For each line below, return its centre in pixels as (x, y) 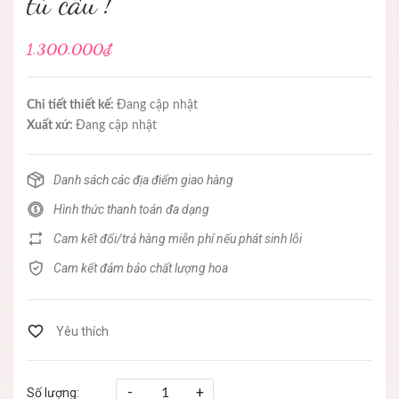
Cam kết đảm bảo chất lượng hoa (141, 269)
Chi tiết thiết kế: (72, 106)
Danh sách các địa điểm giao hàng (143, 180)
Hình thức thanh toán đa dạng (131, 210)
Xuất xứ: (51, 126)
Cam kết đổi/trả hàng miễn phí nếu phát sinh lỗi (178, 239)
